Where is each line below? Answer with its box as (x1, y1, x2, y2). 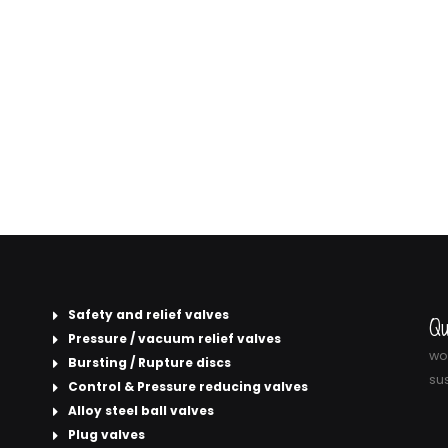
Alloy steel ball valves (68, 402, 214, 419)
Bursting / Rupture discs (68, 354, 231, 371)
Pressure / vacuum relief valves (68, 330, 281, 347)
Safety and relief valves (68, 306, 229, 323)
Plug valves (68, 426, 145, 443)
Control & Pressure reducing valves (68, 378, 308, 395)
